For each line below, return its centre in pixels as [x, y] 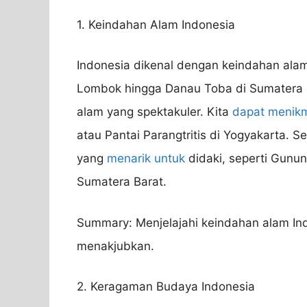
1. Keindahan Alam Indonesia [156, 24]
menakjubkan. [115, 246]
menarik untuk [146, 159]
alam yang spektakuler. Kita [155, 112]
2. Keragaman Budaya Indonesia [166, 287]
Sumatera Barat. [122, 182]
